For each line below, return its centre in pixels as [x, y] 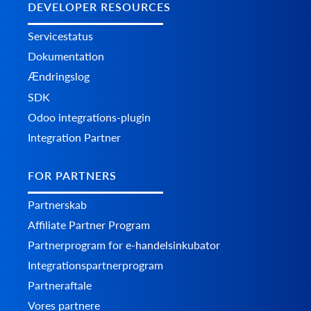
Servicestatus [60, 36]
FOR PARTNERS [72, 175]
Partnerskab [57, 204]
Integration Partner [74, 137]
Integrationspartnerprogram [95, 264]
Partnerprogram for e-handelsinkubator [124, 244]
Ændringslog [59, 76]
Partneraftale [60, 285]
